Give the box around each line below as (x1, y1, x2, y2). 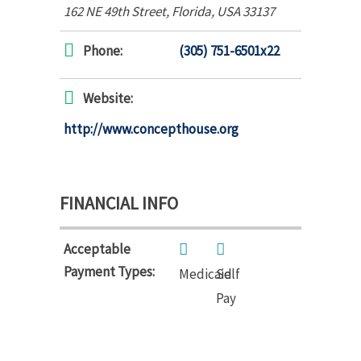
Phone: (83, 41, 122, 60)
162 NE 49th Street (64, 2, 166, 20)
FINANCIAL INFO (60, 191, 178, 214)
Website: (83, 89, 133, 107)
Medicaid (179, 264, 232, 283)
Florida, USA (172, 2, 240, 20)
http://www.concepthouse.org (64, 119, 239, 138)
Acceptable (64, 239, 131, 258)
